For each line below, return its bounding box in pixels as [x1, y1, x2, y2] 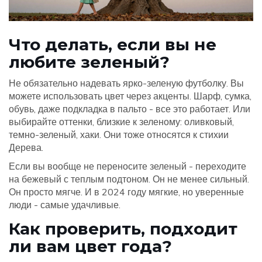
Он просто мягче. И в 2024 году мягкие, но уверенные [9, 186, 244, 198]
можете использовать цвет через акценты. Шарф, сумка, [9, 90, 251, 102]
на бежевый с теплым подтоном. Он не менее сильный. [9, 173, 249, 185]
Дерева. [9, 142, 43, 154]
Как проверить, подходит [9, 219, 237, 239]
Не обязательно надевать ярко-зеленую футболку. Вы [9, 77, 244, 89]
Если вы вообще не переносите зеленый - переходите [9, 160, 246, 173]
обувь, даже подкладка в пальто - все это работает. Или [9, 103, 250, 115]
